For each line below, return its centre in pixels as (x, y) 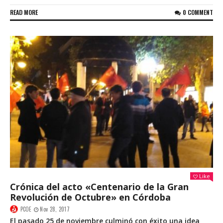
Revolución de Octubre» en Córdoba (90, 197)
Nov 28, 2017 (55, 209)
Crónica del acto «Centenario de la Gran (99, 186)
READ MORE (24, 12)
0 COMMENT (198, 12)
